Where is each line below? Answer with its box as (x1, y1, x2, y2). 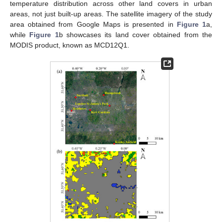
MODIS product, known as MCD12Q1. (10, 41, 129, 49)
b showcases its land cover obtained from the (58, 31, 213, 39)
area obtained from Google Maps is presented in (10, 20, 177, 28)
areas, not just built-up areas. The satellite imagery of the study (10, 10, 212, 18)
